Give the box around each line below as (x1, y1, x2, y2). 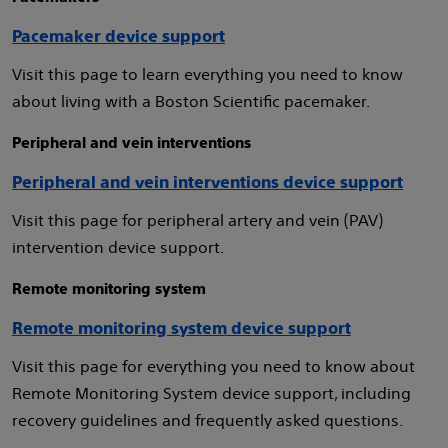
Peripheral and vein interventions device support (12, 173, 403, 192)
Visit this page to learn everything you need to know (12, 64, 403, 84)
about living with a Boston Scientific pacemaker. (12, 91, 370, 111)
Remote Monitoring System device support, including (12, 383, 411, 403)
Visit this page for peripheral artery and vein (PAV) (12, 210, 383, 230)
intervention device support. (12, 237, 224, 257)
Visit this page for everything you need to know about (12, 356, 415, 376)
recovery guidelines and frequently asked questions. (12, 410, 403, 430)
